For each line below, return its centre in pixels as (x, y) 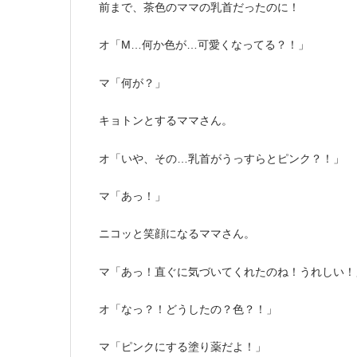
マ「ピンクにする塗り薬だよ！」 (182, 347)
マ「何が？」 (132, 82)
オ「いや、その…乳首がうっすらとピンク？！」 (222, 158)
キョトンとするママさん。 (166, 121)
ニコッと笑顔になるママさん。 (177, 234)
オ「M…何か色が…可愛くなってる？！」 (204, 45)
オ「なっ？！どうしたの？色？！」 (188, 310)
